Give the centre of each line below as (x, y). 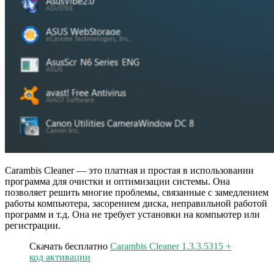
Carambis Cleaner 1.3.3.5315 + (171, 246)
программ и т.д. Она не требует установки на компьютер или (132, 215)
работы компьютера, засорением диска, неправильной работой (136, 204)
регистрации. (33, 226)
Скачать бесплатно (70, 246)
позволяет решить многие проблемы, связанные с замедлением (137, 193)
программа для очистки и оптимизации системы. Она (117, 182)
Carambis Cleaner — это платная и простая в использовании (129, 171)
